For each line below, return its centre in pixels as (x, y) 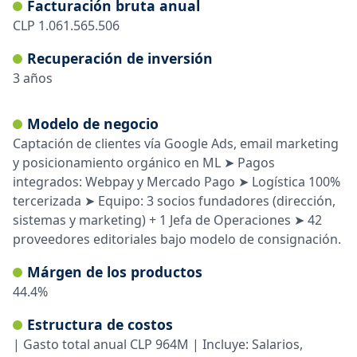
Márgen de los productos (115, 271)
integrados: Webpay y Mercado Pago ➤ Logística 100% (177, 181)
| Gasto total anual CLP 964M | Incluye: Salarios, (158, 344)
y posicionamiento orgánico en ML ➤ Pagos (144, 162)
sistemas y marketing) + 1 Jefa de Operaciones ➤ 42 (167, 220)
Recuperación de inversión (120, 58)
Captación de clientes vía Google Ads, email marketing (176, 143)
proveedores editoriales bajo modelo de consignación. (177, 239)
